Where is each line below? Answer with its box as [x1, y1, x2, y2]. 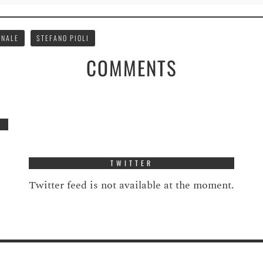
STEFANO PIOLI [36, 32, 89, 43]
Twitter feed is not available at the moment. [29, 177, 234, 193]
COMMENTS [86, 53, 177, 82]
